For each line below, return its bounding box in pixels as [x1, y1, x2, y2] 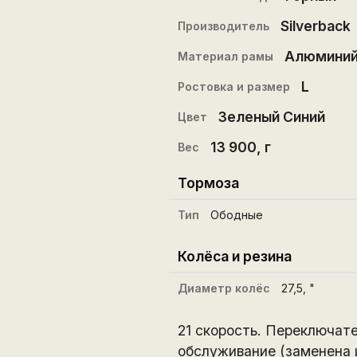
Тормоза [177, 174, 239, 191]
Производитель [177, 18, 269, 33]
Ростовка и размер [177, 79, 290, 93]
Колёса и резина [177, 247, 292, 265]
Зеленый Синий [218, 108, 325, 125]
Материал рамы [177, 49, 273, 63]
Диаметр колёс [177, 280, 270, 295]
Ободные [210, 207, 263, 222]
